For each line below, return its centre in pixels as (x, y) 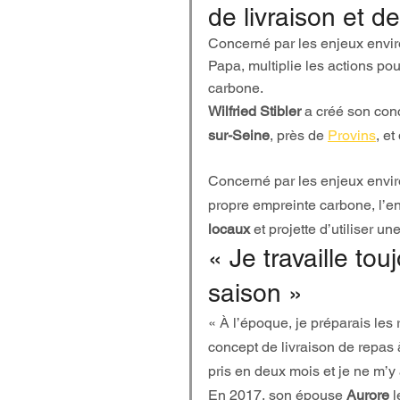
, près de (299, 135)
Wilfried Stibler (254, 111)
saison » (255, 293)
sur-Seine (239, 135)
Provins (352, 135)
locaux (229, 229)
